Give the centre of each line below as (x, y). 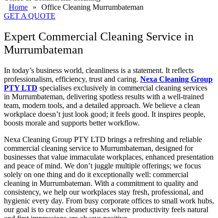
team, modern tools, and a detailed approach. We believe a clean (102, 106)
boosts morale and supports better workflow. (72, 123)
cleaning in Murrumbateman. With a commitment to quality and (101, 183)
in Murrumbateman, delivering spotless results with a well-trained (104, 97)
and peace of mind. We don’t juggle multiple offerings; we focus (102, 166)
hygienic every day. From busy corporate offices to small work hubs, (109, 201)
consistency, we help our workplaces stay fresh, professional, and (104, 192)
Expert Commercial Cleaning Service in (99, 37)
